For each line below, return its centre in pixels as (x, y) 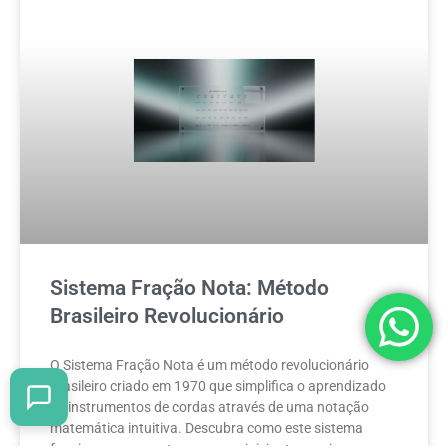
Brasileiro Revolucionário (167, 316)
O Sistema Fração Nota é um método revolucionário (209, 365)
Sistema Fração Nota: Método (189, 288)
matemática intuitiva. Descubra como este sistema (206, 428)
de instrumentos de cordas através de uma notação (209, 407)
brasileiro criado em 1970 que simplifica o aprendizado (218, 386)
